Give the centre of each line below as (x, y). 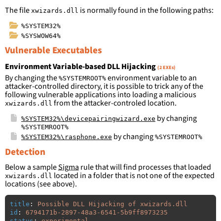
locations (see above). (41, 184)
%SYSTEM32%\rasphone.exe (67, 137)
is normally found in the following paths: (146, 10)
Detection (25, 152)
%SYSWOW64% (41, 36)
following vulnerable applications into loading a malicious (101, 95)
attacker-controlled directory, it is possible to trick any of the (104, 87)
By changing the (32, 78)
